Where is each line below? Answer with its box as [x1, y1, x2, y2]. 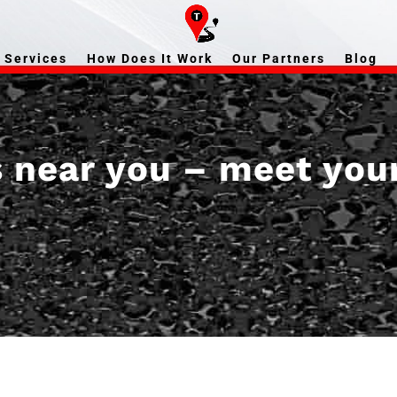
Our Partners [231, 51, 325, 66]
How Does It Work [86, 51, 213, 66]
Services [4, 51, 67, 66]
